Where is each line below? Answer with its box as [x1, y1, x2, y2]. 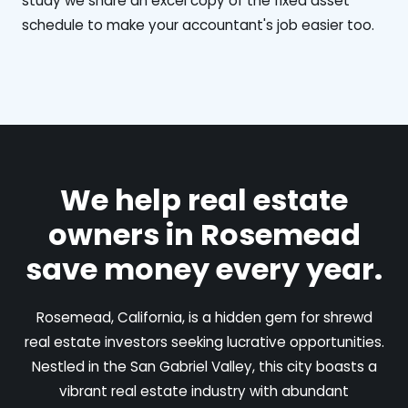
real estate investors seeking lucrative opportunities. [24, 331, 384, 352]
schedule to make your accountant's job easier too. [22, 15, 374, 35]
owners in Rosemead [47, 213, 361, 255]
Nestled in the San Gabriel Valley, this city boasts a [31, 356, 377, 376]
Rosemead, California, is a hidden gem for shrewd [36, 307, 372, 327]
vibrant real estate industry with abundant [59, 381, 349, 401]
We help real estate [60, 178, 348, 220]
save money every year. [25, 248, 382, 290]
